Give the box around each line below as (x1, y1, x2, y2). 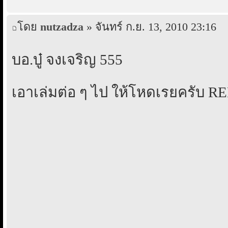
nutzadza (40, 21, 83, 34)
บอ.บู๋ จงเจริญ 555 (12, 51, 123, 68)
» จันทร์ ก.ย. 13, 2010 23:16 (83, 21, 216, 34)
